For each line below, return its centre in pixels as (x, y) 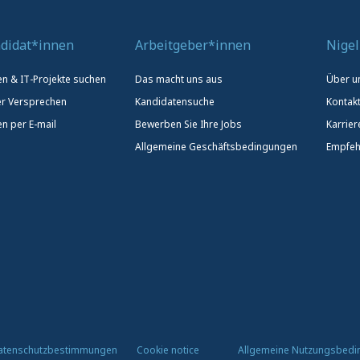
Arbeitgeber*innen (193, 45)
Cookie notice (168, 350)
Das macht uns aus (179, 79)
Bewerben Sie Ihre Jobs (188, 124)
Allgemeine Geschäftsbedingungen (216, 146)
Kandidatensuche (175, 101)
